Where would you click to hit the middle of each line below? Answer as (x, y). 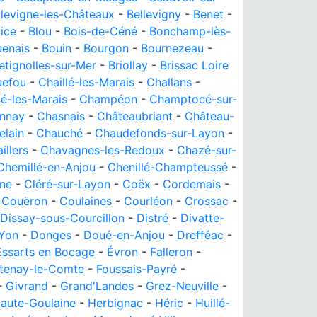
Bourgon (106, 48)
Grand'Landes (97, 286)
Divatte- (202, 218)
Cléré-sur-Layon (67, 184)
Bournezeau (172, 48)
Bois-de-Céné (100, 31)
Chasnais (61, 116)
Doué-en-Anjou (124, 235)
